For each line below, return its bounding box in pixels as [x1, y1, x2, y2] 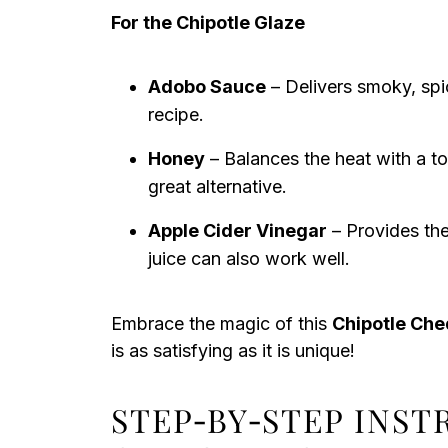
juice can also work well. [148, 248, 350, 269]
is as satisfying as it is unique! [111, 340, 355, 361]
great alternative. [148, 176, 287, 197]
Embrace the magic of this [111, 313, 332, 334]
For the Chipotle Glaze [111, 12, 305, 33]
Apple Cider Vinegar [148, 220, 327, 241]
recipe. [148, 104, 204, 125]
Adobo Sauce [148, 76, 266, 97]
